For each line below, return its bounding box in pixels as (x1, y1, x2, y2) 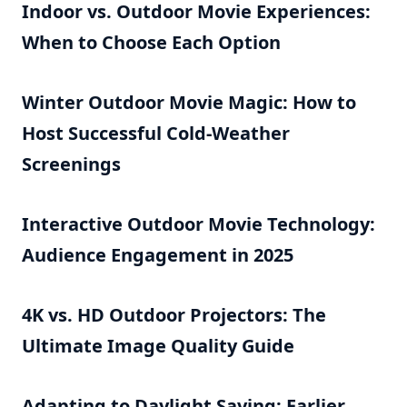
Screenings (22, 152, 121, 176)
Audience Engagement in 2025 (22, 243, 293, 267)
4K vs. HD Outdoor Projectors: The (22, 303, 326, 327)
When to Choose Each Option (22, 30, 281, 55)
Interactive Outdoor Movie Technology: (22, 212, 375, 236)
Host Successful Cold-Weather (22, 121, 290, 145)
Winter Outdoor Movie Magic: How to (22, 90, 356, 114)
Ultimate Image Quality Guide (22, 333, 294, 358)
